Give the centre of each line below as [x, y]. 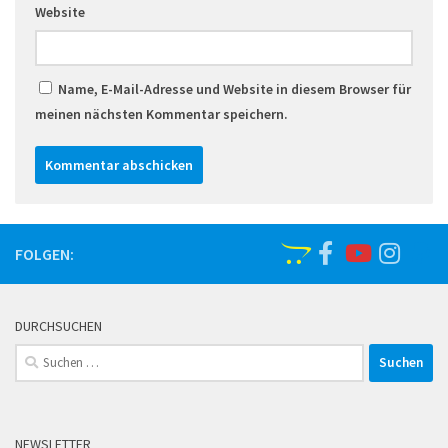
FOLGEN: [44, 253]
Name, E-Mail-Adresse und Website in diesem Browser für [234, 88]
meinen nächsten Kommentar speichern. [161, 113]
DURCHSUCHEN [58, 325]
